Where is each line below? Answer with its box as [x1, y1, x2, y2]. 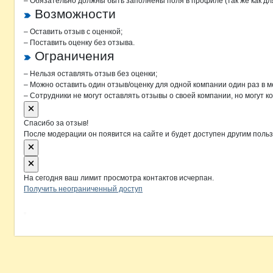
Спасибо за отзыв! [24, 119, 88, 127]
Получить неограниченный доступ [24, 185, 143, 193]
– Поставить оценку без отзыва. [24, 38, 135, 47]
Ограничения [35, 49, 114, 63]
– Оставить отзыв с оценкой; [24, 27, 122, 36]
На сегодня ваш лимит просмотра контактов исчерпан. [24, 174, 214, 182]
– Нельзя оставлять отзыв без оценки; [24, 69, 157, 78]
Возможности [35, 7, 116, 21]
